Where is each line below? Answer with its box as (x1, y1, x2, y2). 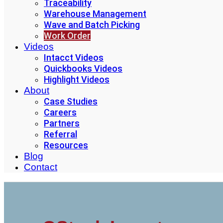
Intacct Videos (44, 52, 104, 63)
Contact (24, 162, 57, 172)
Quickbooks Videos (44, 63, 122, 74)
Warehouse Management (44, 8, 146, 19)
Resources (44, 140, 88, 150)
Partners (44, 118, 80, 128)
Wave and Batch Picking (44, 19, 140, 30)
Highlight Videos (44, 74, 110, 85)
